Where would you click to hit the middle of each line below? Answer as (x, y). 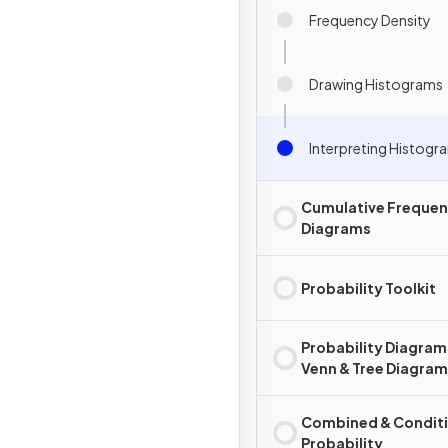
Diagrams (336, 228)
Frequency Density (370, 19)
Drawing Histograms (376, 83)
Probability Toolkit (368, 287)
